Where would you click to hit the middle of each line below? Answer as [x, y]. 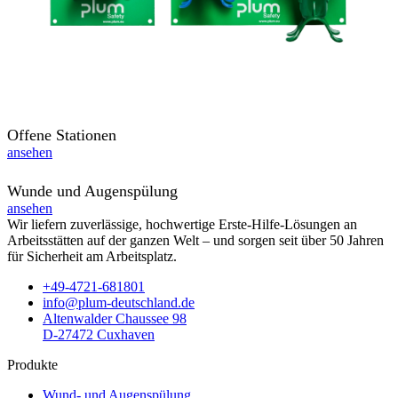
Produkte [32, 365]
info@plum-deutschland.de [119, 303]
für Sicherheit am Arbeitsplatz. [92, 257]
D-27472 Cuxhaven [99, 335]
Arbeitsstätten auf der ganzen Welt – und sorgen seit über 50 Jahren [195, 241]
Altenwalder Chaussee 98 [115, 319]
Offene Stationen [62, 135]
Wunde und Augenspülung [92, 191]
